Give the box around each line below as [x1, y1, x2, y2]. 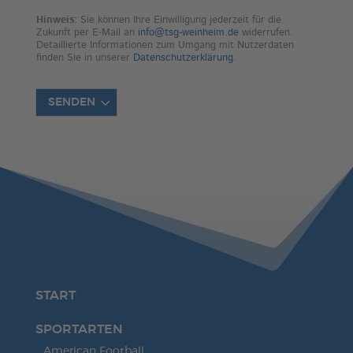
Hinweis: [35, 15, 77, 25]
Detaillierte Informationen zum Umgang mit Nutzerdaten [35, 40, 294, 50]
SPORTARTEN [35, 323, 123, 336]
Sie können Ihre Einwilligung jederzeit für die [76, 15, 281, 25]
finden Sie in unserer [35, 53, 133, 63]
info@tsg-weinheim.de [137, 28, 239, 38]
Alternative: [35, 121, 102, 133]
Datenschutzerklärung [132, 53, 233, 63]
